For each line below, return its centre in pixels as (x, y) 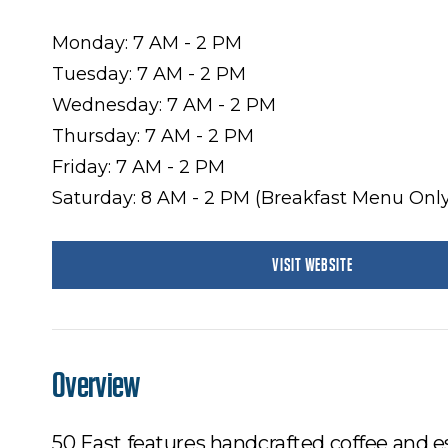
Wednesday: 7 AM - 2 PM (164, 105)
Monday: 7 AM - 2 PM (147, 43)
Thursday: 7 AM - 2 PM (153, 136)
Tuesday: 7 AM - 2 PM (149, 74)
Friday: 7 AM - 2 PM (138, 167)
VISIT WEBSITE (312, 265)
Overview (96, 386)
